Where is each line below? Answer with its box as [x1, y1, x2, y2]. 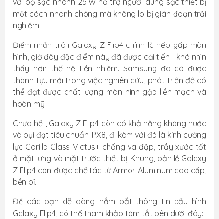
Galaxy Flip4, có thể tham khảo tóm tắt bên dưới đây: [13, 208, 203, 218]
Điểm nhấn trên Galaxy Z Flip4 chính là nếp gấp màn [13, 40, 206, 50]
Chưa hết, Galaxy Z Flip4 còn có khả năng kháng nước [13, 118, 206, 128]
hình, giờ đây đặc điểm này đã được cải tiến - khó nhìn [13, 52, 206, 62]
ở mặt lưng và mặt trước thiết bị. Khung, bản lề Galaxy [13, 153, 206, 163]
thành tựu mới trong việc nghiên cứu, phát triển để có [13, 75, 206, 85]
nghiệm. [13, 21, 41, 30]
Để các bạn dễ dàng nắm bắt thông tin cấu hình [13, 197, 206, 206]
